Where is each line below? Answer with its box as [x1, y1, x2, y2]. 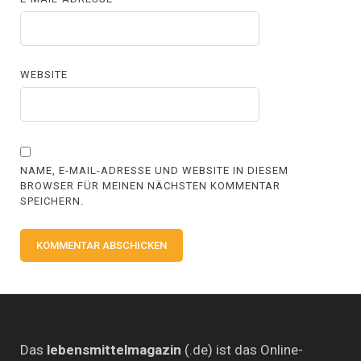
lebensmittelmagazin [47, 342, 181, 359]
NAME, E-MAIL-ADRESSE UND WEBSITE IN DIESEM [20, 164, 289, 176]
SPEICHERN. [20, 194, 85, 207]
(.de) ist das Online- [181, 342, 303, 359]
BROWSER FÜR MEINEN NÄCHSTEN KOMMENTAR [20, 179, 281, 192]
